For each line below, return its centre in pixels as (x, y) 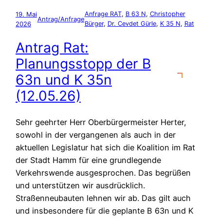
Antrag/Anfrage (61, 19)
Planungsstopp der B (83, 64)
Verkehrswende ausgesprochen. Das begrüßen (103, 173)
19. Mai (26, 14)
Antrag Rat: (52, 48)
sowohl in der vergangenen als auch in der (96, 135)
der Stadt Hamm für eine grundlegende (88, 160)
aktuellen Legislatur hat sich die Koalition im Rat (105, 147)
